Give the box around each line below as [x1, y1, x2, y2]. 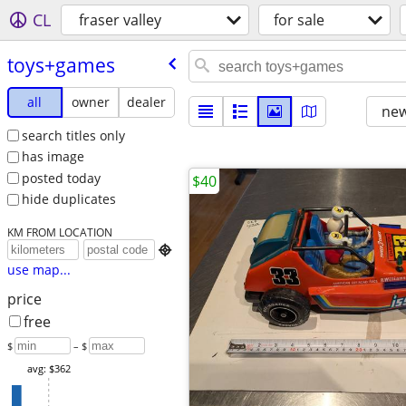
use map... [6, 261, 71, 279]
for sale [274, 10, 324, 30]
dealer [127, 92, 167, 111]
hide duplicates [21, 190, 116, 208]
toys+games [6, 52, 115, 78]
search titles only [21, 126, 125, 144]
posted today [21, 169, 101, 187]
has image [21, 148, 84, 166]
